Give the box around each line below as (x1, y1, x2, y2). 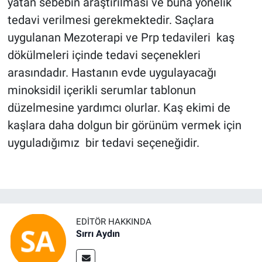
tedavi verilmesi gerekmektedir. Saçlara (7, 12, 214, 27)
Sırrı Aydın (76, 227, 120, 239)
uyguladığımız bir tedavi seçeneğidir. (7, 135, 199, 150)
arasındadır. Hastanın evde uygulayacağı (7, 65, 216, 80)
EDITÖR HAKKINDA (76, 216, 151, 227)
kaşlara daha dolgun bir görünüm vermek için (7, 118, 242, 132)
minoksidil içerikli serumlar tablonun (7, 82, 196, 97)
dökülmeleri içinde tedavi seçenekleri (7, 47, 201, 62)
